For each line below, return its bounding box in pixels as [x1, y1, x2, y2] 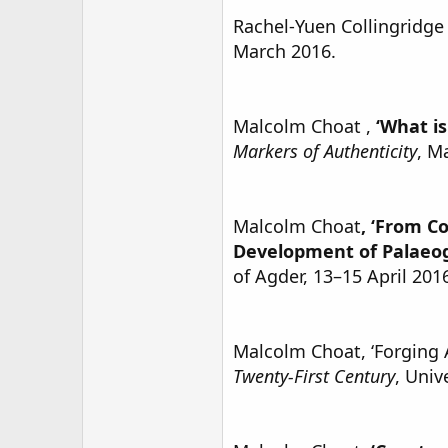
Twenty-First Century [233, 364, 395, 388]
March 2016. [233, 39, 336, 63]
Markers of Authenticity [233, 139, 417, 163]
